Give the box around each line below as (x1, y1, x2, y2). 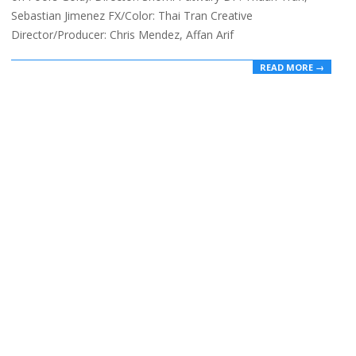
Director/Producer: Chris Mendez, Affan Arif (11, 26, 234, 42)
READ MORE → (260, 61, 324, 74)
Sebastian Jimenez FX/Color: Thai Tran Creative (11, 7, 253, 23)
